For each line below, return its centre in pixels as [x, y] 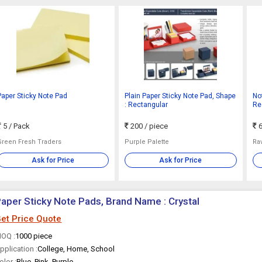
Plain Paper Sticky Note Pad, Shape [180, 96]
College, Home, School [76, 249]
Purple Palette [147, 142]
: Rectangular [146, 105]
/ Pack [19, 126]
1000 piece [34, 236]
